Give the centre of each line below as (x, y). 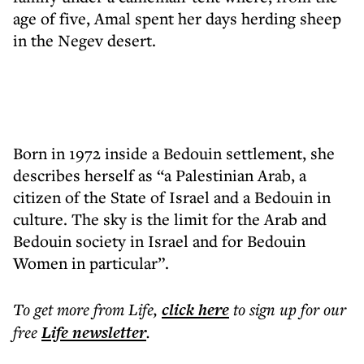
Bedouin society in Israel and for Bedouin (159, 241)
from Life (123, 309)
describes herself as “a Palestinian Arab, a (160, 175)
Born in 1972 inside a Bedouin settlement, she (174, 153)
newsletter (107, 332)
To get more (53, 309)
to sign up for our (290, 309)
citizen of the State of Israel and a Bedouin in (172, 197)
